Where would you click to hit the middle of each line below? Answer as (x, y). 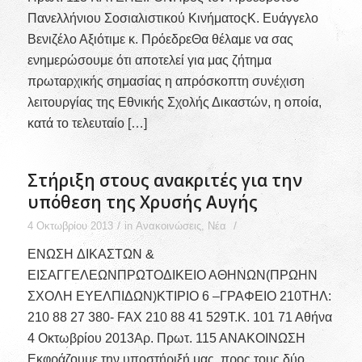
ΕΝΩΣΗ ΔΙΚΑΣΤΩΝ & (90, 254)
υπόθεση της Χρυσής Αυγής (142, 202)
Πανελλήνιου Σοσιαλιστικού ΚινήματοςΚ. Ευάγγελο (173, 19)
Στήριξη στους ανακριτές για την (164, 180)
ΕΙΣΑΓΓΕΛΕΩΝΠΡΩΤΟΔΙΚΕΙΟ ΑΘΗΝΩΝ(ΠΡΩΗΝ (172, 275)
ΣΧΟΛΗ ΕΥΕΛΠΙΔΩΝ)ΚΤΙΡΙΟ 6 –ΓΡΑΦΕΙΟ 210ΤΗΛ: (179, 296)
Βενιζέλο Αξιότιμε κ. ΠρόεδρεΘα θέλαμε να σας (160, 40)
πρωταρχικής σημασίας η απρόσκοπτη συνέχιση (166, 82)
